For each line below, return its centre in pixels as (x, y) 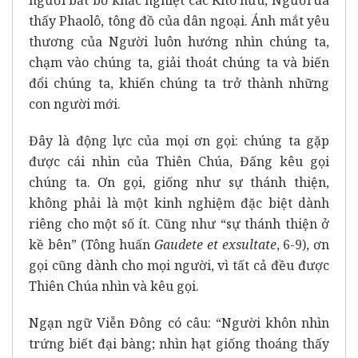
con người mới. (75, 103)
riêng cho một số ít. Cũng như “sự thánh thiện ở (179, 223)
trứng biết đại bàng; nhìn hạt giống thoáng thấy (179, 343)
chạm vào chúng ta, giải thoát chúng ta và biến (179, 62)
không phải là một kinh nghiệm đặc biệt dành (179, 203)
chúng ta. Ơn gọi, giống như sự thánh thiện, (179, 182)
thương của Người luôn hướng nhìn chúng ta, (179, 41)
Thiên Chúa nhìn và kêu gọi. (114, 286)
